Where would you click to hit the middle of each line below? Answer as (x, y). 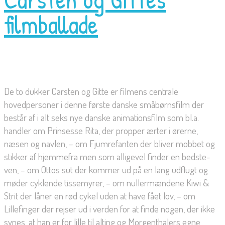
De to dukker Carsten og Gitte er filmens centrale (91, 91)
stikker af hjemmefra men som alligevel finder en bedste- (107, 157)
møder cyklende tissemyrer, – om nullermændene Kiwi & (106, 183)
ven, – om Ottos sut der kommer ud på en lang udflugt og (106, 170)
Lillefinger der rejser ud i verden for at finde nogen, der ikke (109, 209)
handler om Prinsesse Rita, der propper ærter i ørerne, (101, 131)
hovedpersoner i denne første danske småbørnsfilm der (104, 104)
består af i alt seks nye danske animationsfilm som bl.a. (101, 118)
